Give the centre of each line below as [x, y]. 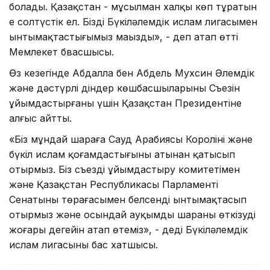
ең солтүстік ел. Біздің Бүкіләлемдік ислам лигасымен [133, 21]
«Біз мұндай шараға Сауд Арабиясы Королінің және [131, 139]
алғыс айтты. [40, 118]
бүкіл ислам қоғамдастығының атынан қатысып [122, 154]
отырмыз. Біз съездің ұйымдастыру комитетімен [124, 169]
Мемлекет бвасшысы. [61, 52]
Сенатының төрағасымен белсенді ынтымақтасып [128, 199]
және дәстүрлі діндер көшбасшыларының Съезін [124, 88]
